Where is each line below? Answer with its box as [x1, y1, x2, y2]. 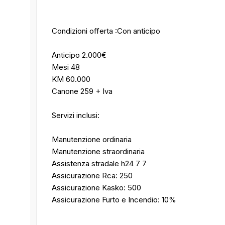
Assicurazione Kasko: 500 [52, 182, 141, 192]
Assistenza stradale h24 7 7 [52, 158, 147, 168]
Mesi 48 [52, 62, 80, 72]
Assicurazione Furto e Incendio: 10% [52, 194, 176, 204]
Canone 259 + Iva [52, 86, 113, 96]
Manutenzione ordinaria [52, 134, 132, 144]
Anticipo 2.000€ [52, 50, 106, 60]
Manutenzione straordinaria [52, 146, 145, 156]
